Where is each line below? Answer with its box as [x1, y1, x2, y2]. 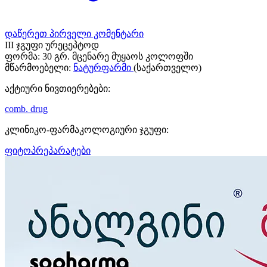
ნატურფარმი [73, 62, 133, 73]
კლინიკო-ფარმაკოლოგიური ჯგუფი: [5, 124, 169, 135]
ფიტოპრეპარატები [5, 145, 91, 156]
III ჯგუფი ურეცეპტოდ [5, 39, 99, 50]
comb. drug [5, 103, 48, 114]
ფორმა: [5, 51, 40, 61]
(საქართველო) [133, 62, 201, 73]
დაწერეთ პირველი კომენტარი [5, 28, 144, 39]
